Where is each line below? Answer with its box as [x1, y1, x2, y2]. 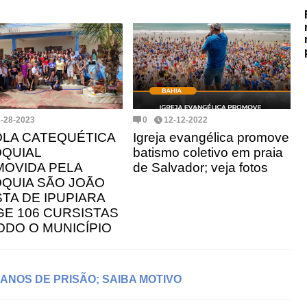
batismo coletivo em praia [133, 145, 283, 160]
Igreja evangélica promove [133, 130, 289, 145]
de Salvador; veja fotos [133, 160, 268, 175]
